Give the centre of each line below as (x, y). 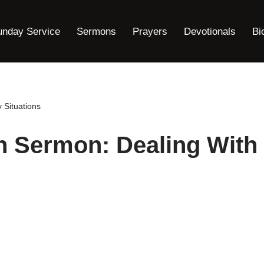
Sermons (96, 31)
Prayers (150, 31)
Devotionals (210, 31)
